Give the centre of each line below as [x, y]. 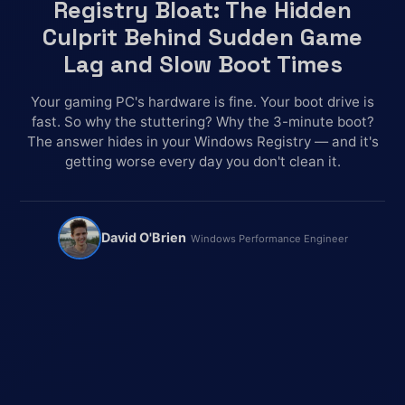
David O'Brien [143, 238]
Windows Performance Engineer [269, 239]
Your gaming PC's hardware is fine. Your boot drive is [202, 102]
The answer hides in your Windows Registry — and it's [202, 142]
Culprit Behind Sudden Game [202, 38]
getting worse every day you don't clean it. [202, 162]
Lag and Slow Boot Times [202, 65]
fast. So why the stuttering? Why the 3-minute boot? [202, 122]
